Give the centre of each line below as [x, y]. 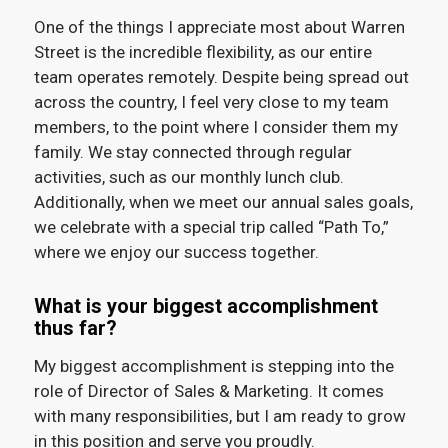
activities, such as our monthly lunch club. [188, 177]
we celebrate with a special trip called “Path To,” [211, 227]
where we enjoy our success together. [178, 252]
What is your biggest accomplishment [205, 306]
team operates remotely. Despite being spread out [221, 77]
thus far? [75, 328]
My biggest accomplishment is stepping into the [213, 365]
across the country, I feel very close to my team [211, 102]
